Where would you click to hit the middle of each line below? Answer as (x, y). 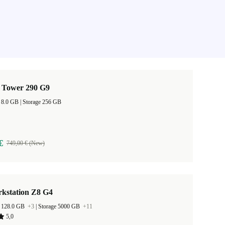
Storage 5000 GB (60, 206)
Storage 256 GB (42, 102)
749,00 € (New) (25, 143)
